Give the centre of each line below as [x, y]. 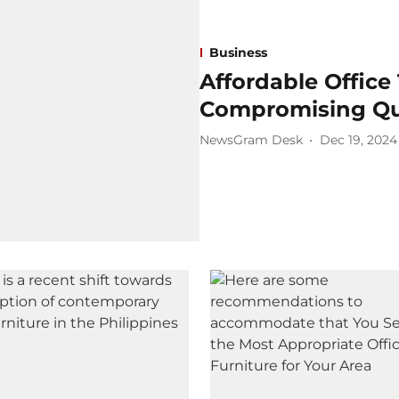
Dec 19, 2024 [358, 140]
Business [238, 52]
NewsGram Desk [251, 140]
